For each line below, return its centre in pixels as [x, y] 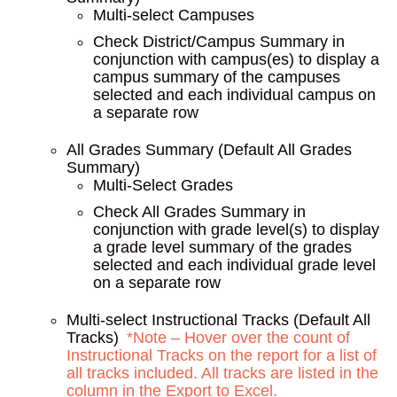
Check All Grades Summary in [199, 212]
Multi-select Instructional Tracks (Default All [218, 320]
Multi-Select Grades [163, 185]
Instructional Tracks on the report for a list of [222, 355]
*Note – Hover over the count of [238, 338]
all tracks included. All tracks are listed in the [222, 373]
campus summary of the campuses [217, 77]
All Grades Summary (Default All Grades [209, 150]
